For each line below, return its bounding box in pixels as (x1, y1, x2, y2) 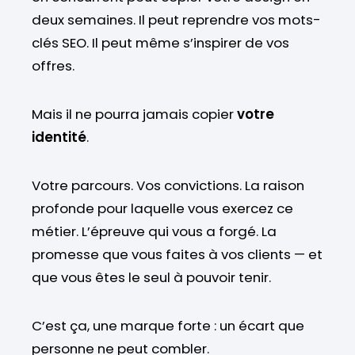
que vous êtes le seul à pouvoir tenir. (32, 267, 271, 287)
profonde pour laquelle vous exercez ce (32, 198, 293, 218)
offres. (32, 55, 74, 75)
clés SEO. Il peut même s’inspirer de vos (32, 32, 289, 52)
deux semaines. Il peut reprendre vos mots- (32, 10, 321, 29)
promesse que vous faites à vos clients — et (32, 244, 323, 264)
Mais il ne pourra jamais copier (32, 104, 237, 124)
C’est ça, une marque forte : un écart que (32, 315, 304, 335)
